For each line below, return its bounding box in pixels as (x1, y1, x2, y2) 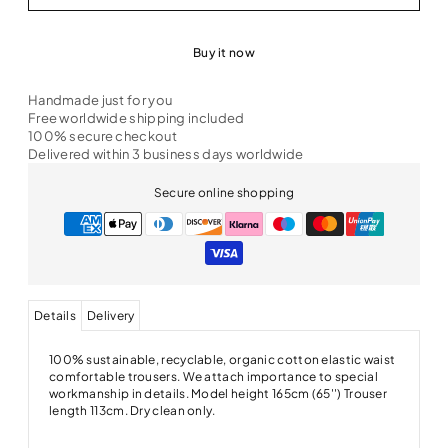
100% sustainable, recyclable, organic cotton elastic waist (48, 351, 396, 367)
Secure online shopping (153, 184, 295, 200)
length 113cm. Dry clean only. (48, 402, 216, 418)
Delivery (87, 307, 135, 323)
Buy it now (192, 44, 255, 60)
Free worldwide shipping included (27, 109, 245, 126)
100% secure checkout (27, 127, 177, 144)
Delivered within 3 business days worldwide (27, 145, 304, 162)
